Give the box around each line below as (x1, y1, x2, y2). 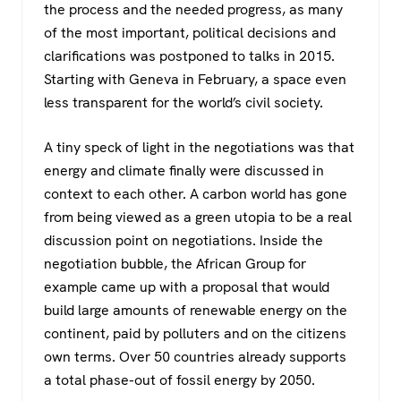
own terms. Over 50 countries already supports (44, 347, 346, 367)
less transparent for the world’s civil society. (44, 93, 323, 113)
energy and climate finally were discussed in (44, 161, 324, 181)
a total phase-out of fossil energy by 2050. (44, 371, 315, 390)
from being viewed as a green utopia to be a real (44, 208, 352, 227)
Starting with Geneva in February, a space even (44, 70, 346, 90)
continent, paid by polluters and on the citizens (44, 324, 346, 344)
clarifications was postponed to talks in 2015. (44, 47, 335, 66)
